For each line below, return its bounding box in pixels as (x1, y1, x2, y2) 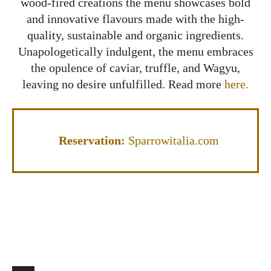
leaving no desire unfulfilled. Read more (22, 77, 224, 91)
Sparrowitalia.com (128, 134, 219, 148)
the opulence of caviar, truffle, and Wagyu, (31, 61, 240, 75)
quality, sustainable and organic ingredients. (27, 28, 244, 42)
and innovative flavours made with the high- (27, 12, 244, 26)
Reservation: (58, 134, 128, 148)
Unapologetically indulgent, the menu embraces (18, 45, 253, 59)
